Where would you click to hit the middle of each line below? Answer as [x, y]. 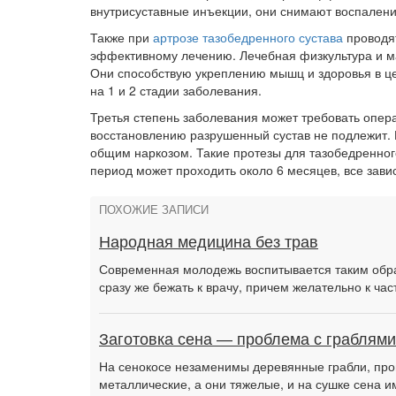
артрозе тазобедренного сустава [248, 37]
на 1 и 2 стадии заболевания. [176, 90]
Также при [122, 37]
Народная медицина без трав [209, 242]
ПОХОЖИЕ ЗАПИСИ [154, 210]
